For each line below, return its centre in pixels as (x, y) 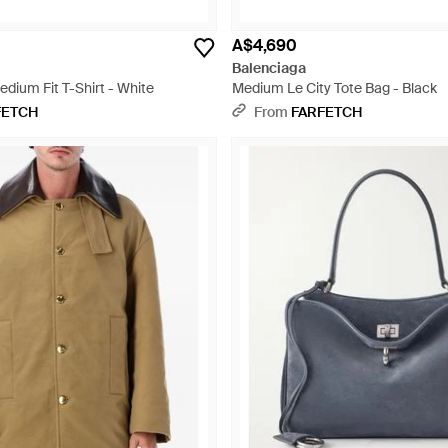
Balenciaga (269, 68)
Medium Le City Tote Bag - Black (334, 88)
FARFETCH (326, 112)
